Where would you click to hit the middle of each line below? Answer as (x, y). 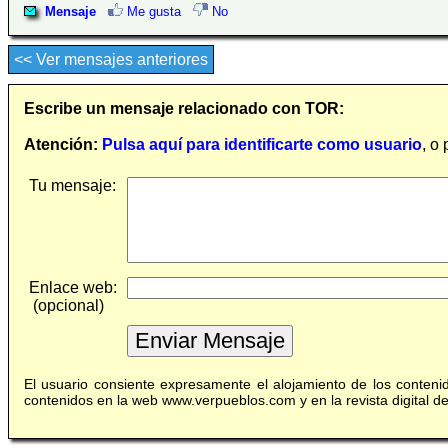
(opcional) (66, 306)
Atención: (61, 145)
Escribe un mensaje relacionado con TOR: (184, 109)
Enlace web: (73, 288)
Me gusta (152, 12)
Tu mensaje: (72, 186)
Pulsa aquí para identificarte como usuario (262, 145)
